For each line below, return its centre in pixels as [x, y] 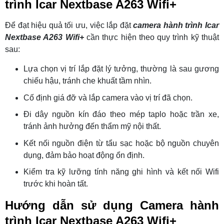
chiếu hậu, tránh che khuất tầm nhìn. [87, 81]
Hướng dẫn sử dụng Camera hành [112, 205]
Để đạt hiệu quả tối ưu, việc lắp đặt [69, 25]
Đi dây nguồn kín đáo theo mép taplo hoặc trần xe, [121, 114]
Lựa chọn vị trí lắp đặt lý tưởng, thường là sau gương [121, 69]
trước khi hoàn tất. [55, 184]
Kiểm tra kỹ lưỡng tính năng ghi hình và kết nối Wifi [121, 172]
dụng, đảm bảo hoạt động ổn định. [84, 155]
